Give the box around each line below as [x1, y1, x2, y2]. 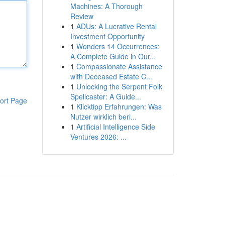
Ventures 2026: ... [70, 132, 127, 142]
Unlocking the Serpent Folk [76, 81, 162, 91]
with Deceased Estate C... [70, 71, 152, 81]
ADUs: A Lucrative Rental [76, 21, 157, 31]
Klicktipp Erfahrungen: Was [76, 101, 162, 111]
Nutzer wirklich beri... [70, 111, 137, 122]
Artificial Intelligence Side [76, 122, 155, 132]
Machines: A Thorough [70, 1, 143, 11]
